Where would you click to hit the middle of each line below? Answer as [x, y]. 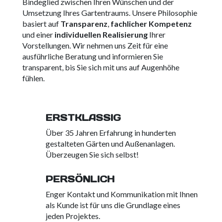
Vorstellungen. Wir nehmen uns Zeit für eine [95, 46]
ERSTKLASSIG [83, 118]
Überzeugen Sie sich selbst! [92, 155]
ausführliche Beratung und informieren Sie [92, 56]
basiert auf [41, 24]
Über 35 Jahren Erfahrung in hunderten [111, 133]
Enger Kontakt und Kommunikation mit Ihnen [121, 194]
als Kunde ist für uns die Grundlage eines [113, 205]
